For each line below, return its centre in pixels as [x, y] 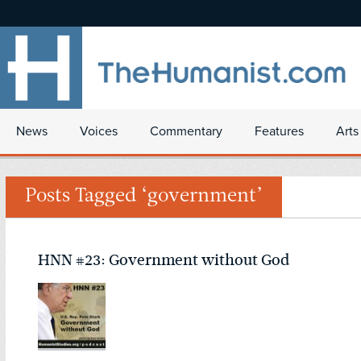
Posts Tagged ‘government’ [144, 197]
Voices [99, 131]
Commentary [186, 131]
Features [279, 131]
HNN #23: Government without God [164, 260]
